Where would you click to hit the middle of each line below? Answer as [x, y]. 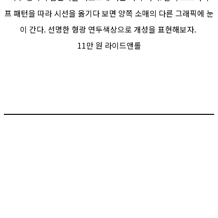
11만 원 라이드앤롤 [109, 45]
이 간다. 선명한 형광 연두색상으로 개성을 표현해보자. [109, 29]
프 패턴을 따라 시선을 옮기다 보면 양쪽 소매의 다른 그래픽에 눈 [109, 13]
